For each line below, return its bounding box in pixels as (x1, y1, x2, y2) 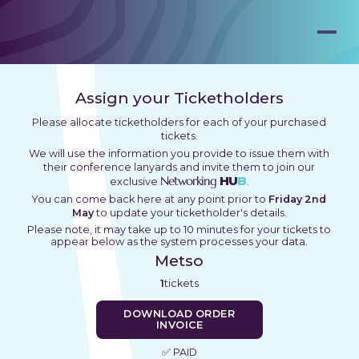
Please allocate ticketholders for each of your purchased (32, 116, 327, 128)
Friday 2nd (268, 193, 327, 205)
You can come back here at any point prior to (32, 193, 269, 205)
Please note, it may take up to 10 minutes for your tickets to (27, 224, 332, 236)
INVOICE (155, 319, 204, 331)
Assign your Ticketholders (75, 88, 284, 107)
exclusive (109, 175, 160, 188)
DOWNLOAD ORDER (123, 308, 236, 320)
